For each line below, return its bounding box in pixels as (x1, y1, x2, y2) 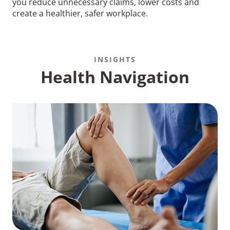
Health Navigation (41, 65, 189, 88)
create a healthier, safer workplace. (12, 7, 148, 19)
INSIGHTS (94, 54, 136, 64)
